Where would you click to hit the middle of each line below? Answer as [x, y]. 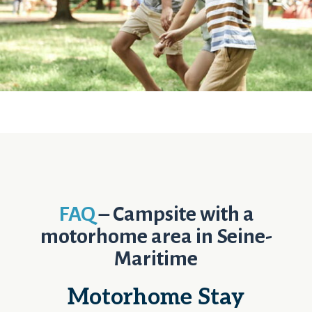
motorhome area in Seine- [156, 236]
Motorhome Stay [156, 297]
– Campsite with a [176, 213]
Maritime [156, 258]
